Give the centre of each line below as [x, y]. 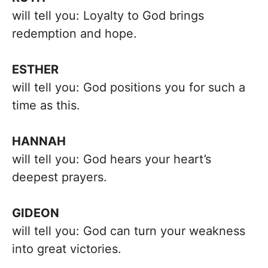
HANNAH [39, 141]
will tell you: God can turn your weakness [129, 231]
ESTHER [35, 69]
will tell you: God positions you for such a [129, 87]
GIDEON [36, 213]
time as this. [46, 105]
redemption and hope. [74, 33]
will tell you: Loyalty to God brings [108, 16]
